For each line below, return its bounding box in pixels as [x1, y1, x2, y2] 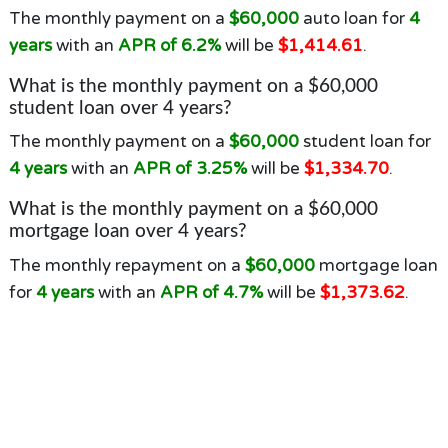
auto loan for [298, 7, 409, 29]
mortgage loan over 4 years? [8, 222, 247, 241]
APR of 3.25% [132, 158, 247, 179]
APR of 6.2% [117, 34, 221, 56]
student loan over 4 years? [8, 98, 232, 118]
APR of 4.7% [159, 281, 263, 303]
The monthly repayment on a [8, 254, 245, 276]
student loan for [298, 131, 431, 152]
